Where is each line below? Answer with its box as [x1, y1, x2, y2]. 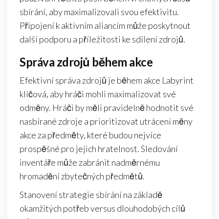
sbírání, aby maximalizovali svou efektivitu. [20, 6, 179, 18]
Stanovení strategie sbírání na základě [20, 189, 162, 200]
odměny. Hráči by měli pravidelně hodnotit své [20, 102, 194, 113]
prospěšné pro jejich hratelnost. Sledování [20, 143, 178, 154]
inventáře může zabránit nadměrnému [20, 157, 160, 168]
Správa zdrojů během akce [20, 55, 153, 69]
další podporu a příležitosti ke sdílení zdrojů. [20, 34, 185, 45]
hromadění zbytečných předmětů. [20, 171, 145, 182]
